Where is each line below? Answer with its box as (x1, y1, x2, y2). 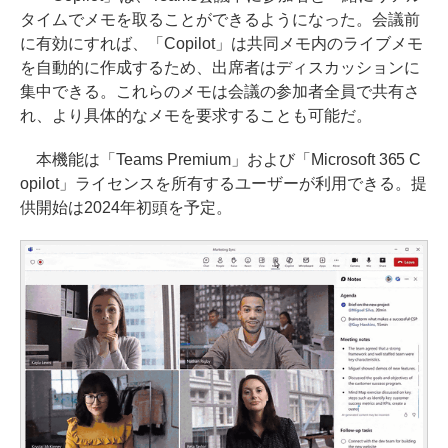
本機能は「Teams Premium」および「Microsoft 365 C (20, 150, 422, 168)
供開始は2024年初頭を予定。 (20, 198, 232, 216)
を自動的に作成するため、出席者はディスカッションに (20, 58, 420, 76)
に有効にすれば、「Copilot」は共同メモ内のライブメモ (20, 34, 423, 52)
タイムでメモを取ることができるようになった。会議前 (20, 10, 420, 28)
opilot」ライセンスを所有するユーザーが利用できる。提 (20, 174, 427, 192)
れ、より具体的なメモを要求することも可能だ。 (20, 106, 372, 124)
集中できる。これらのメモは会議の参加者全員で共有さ (20, 82, 420, 100)
